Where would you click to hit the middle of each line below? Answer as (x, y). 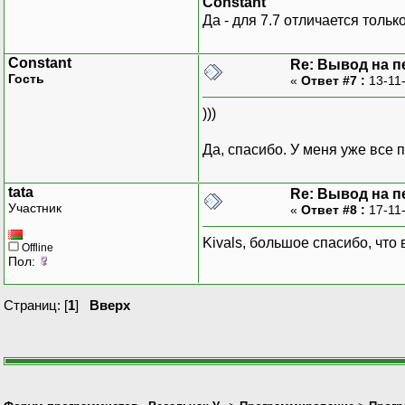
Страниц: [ (36, 305)
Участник (35, 207)
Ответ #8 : (333, 209)
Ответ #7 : (333, 80)
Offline (36, 247)
